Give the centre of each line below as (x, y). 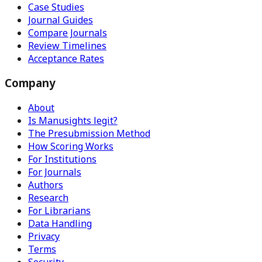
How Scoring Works (71, 146)
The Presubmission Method (89, 134)
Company (30, 83)
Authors (46, 185)
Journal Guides (61, 20)
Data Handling (60, 224)
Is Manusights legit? (73, 121)
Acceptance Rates (66, 58)
